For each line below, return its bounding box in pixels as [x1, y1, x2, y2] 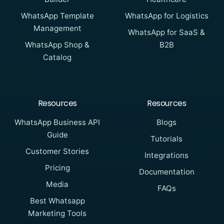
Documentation [138, 167, 194, 177]
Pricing [44, 163, 70, 173]
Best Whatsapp [29, 196, 85, 206]
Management [33, 23, 81, 33]
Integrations [144, 150, 189, 160]
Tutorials [150, 134, 183, 144]
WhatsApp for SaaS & [128, 27, 205, 37]
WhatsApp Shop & [25, 39, 90, 49]
